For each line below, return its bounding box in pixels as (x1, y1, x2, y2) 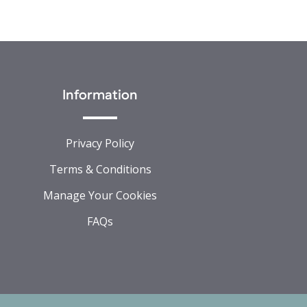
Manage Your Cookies (43, 188, 158, 203)
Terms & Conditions (49, 162, 151, 177)
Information (62, 88, 138, 102)
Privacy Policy (66, 136, 135, 151)
